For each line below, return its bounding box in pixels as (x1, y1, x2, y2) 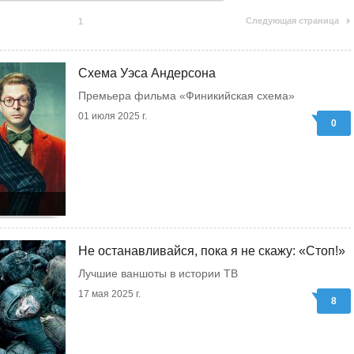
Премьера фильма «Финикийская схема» (78, 89, 295, 102)
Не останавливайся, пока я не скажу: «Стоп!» (78, 244, 345, 258)
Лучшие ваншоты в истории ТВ (78, 267, 238, 280)
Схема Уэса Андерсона (78, 66, 216, 80)
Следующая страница (246, 16, 339, 25)
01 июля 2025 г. (78, 111, 147, 122)
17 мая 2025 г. (78, 288, 141, 299)
